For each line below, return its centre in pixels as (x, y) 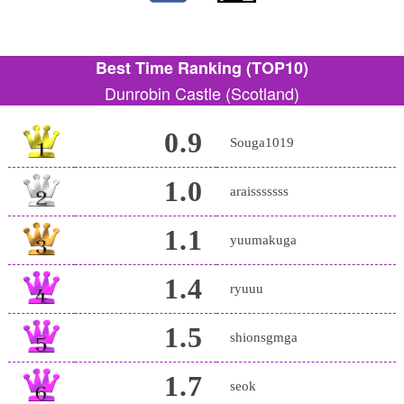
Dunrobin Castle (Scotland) (202, 93)
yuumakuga (263, 240)
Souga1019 (262, 143)
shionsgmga (264, 338)
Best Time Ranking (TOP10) (202, 68)
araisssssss (259, 192)
